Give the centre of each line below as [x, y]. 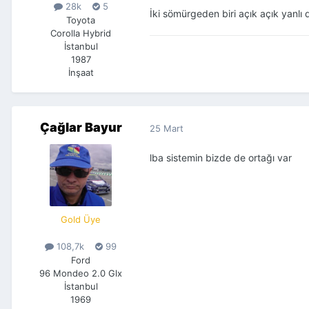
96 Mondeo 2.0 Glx [81, 273]
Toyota [81, 20]
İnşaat [81, 72]
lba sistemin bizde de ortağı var [221, 158]
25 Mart [167, 128]
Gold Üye [81, 220]
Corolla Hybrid [81, 33]
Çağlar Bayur [81, 128]
